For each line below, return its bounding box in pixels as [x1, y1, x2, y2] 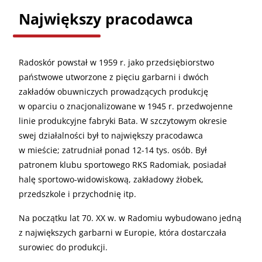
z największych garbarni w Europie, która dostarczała [19, 226, 226, 238]
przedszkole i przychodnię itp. [19, 188, 136, 199]
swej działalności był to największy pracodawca [19, 129, 203, 141]
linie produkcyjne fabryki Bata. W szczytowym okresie [19, 115, 227, 126]
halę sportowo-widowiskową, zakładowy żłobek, [19, 173, 204, 185]
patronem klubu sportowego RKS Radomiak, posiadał [19, 158, 226, 170]
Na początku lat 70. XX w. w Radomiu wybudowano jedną [19, 212, 242, 223]
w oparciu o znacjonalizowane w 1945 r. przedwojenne [19, 100, 233, 112]
